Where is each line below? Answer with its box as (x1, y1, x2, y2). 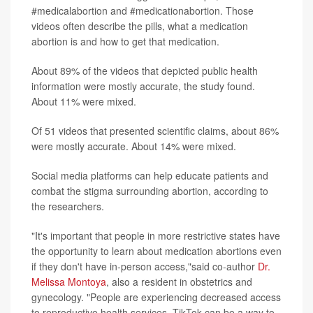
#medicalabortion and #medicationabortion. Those (31, 3, 254, 17)
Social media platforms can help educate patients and (31, 168, 268, 182)
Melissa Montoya (31, 274, 106, 289)
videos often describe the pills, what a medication (31, 18, 248, 33)
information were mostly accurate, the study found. (31, 78, 255, 93)
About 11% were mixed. (31, 94, 136, 108)
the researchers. (31, 198, 104, 213)
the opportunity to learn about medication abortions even (31, 243, 282, 258)
